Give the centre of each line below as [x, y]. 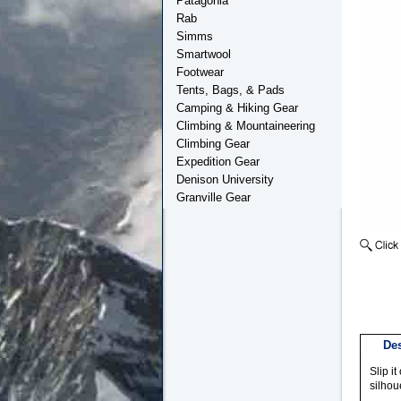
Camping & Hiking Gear [237, 108]
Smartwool [204, 54]
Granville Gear [213, 197]
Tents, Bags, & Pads [230, 90]
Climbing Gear [213, 144]
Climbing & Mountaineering [246, 126]
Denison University [225, 179]
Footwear [200, 72]
